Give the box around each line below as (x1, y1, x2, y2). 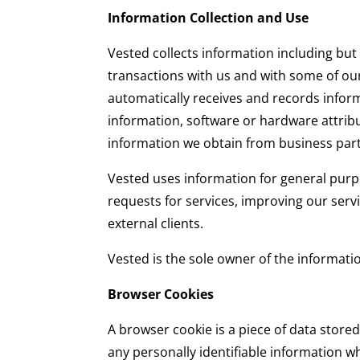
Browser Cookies (108, 285, 215, 304)
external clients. (108, 215, 204, 233)
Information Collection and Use (108, 9, 309, 27)
